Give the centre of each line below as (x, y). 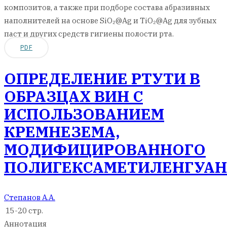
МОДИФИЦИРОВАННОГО (105, 149)
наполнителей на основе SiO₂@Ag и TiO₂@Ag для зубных (110, 21)
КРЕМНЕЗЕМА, (62, 131)
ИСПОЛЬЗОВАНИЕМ (84, 114)
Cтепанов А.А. (30, 197)
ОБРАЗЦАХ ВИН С (73, 96)
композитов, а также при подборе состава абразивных (107, 7)
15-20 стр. (24, 211)
